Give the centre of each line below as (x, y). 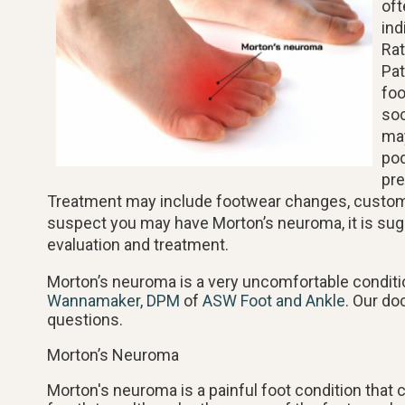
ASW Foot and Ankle (274, 300)
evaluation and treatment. (138, 244)
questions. (89, 319)
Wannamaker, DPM (113, 300)
